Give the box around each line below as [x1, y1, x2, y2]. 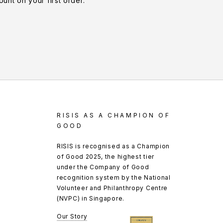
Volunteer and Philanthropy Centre [57, 184, 168, 192]
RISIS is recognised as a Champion [57, 142, 170, 150]
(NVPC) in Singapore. [57, 195, 124, 203]
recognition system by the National [57, 174, 171, 182]
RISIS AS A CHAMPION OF [57, 111, 171, 119]
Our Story [57, 213, 88, 221]
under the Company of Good [57, 163, 149, 171]
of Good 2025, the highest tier [57, 153, 154, 161]
